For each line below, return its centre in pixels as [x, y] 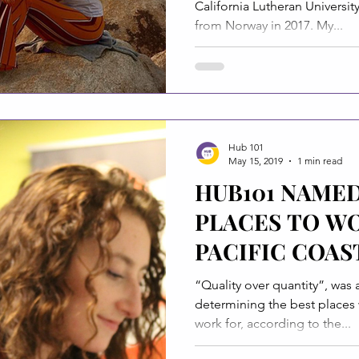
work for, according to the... [273, 323]
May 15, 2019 [256, 161]
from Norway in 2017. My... [269, 25]
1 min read [320, 161]
